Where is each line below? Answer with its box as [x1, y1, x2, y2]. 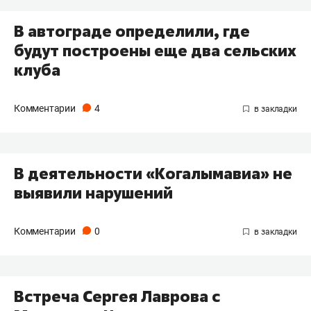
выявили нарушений [14, 182, 173, 203]
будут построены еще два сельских [14, 40, 296, 61]
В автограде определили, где [14, 20, 250, 42]
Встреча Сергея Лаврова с [14, 285, 220, 307]
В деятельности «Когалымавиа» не [14, 162, 292, 184]
